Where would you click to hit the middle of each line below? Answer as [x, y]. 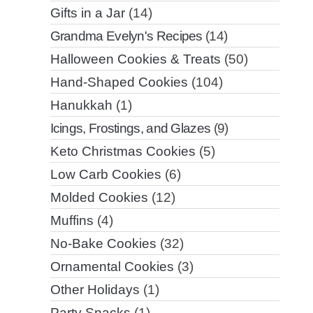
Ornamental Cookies [112, 267]
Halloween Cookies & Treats [135, 59]
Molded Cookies [99, 198]
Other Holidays [95, 290]
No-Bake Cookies [103, 244]
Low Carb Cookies [105, 175]
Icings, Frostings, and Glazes [130, 129]
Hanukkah [81, 105]
